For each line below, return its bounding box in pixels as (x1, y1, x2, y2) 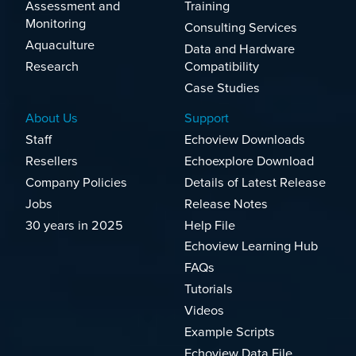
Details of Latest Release (184, 174, 326, 191)
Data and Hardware (184, 41, 295, 58)
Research (25, 59, 79, 75)
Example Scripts (184, 323, 275, 340)
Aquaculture (25, 37, 95, 54)
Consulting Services (184, 20, 297, 37)
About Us (25, 110, 78, 127)
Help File (184, 217, 235, 234)
